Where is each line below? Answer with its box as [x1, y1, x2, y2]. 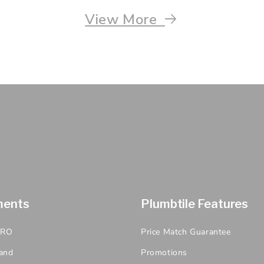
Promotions [141, 246, 187, 258]
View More [85, 9, 161, 29]
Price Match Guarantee [141, 226, 231, 237]
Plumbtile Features [141, 196, 249, 211]
